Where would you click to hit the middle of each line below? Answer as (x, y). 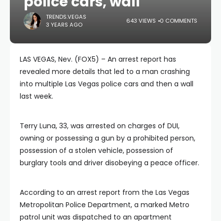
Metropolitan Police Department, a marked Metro (105, 204)
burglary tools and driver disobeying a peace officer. (110, 163)
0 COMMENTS (179, 21)
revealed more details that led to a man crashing (105, 71)
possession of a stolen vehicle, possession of (96, 150)
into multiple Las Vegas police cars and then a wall (107, 84)
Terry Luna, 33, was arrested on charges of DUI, (100, 126)
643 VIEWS (141, 21)
